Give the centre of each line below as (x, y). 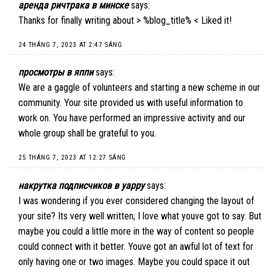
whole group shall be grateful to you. (87, 133)
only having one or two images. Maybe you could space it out (134, 261)
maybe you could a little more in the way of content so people (136, 231)
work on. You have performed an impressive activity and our (132, 118)
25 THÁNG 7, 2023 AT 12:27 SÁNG (72, 158)
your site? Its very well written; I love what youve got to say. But (140, 216)
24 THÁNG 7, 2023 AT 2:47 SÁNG (70, 44)
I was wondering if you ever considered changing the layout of (136, 200)
